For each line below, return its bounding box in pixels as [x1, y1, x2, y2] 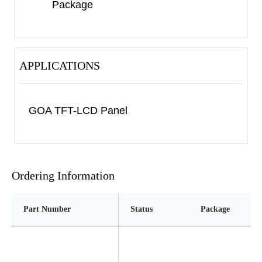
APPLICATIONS [19, 59, 100, 72]
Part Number [23, 205, 71, 213]
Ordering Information [12, 169, 115, 182]
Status [130, 205, 153, 213]
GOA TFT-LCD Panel [29, 105, 127, 116]
